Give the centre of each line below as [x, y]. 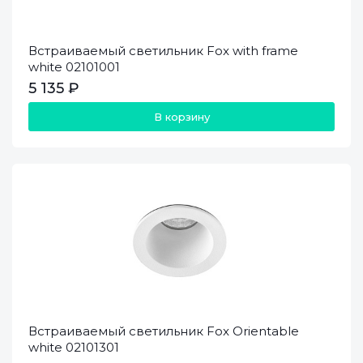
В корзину [181, 117]
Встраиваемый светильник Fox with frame [163, 51]
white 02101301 [74, 347]
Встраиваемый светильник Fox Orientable [164, 331]
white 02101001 [74, 67]
